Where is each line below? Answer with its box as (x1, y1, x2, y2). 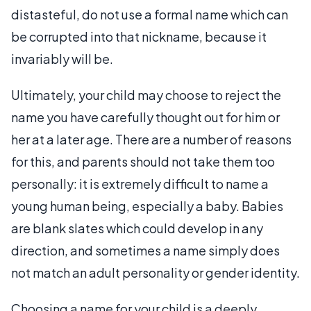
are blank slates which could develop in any (11, 220, 263, 236)
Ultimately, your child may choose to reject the (11, 87, 281, 103)
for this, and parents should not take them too (11, 153, 275, 169)
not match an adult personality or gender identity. (11, 264, 300, 280)
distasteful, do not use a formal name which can (11, 6, 288, 22)
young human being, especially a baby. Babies (11, 198, 283, 214)
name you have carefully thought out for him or (11, 109, 280, 125)
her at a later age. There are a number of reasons (11, 131, 292, 147)
